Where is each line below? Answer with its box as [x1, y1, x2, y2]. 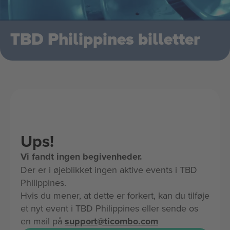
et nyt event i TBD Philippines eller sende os [21, 202, 198, 215]
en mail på [21, 215, 65, 227]
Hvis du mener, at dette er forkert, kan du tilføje [21, 189, 209, 202]
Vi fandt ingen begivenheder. [21, 150, 142, 163]
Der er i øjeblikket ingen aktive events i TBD [21, 163, 197, 176]
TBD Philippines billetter [10, 30, 200, 50]
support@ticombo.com [65, 215, 158, 228]
